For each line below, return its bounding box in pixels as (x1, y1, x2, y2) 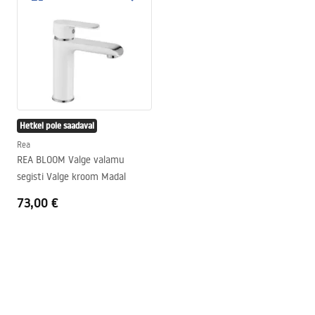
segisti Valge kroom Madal (17, 170, 126, 183)
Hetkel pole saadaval (20, 120, 94, 131)
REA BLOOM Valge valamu (17, 153, 124, 166)
